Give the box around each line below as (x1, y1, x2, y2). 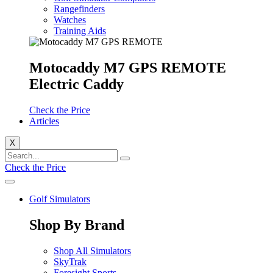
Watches (54, 15, 86, 26)
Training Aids (54, 26, 106, 37)
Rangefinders (54, 4, 105, 15)
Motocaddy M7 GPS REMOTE (29, 60, 226, 76)
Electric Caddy (29, 76, 124, 93)
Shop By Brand (29, 217, 124, 233)
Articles (29, 116, 59, 127)
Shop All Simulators (54, 246, 131, 256)
